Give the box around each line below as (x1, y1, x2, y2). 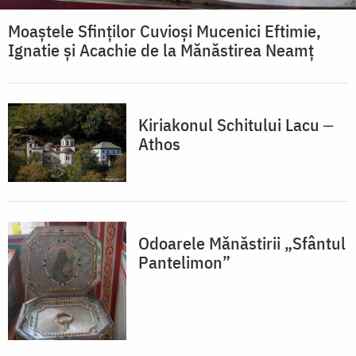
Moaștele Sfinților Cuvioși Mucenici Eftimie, (8, 19, 321, 43)
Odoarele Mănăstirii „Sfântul (138, 231, 346, 255)
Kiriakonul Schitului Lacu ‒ (138, 113, 333, 137)
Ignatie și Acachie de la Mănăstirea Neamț (8, 38, 314, 62)
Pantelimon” (138, 250, 230, 274)
